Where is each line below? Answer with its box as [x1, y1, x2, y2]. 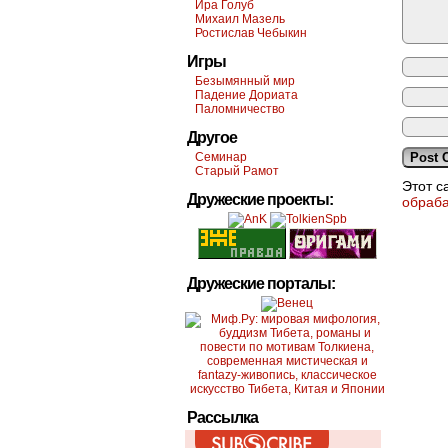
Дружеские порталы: [187, 275, 335, 292]
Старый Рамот [195, 164, 279, 178]
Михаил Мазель [195, 12, 285, 26]
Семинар [195, 150, 247, 164]
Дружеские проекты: [187, 191, 333, 208]
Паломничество [195, 102, 285, 116]
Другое [187, 129, 237, 146]
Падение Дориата [195, 88, 298, 102]
